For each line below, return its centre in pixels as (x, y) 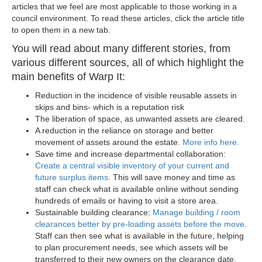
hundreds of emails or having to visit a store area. (128, 201)
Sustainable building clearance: (94, 212)
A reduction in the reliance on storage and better (124, 130)
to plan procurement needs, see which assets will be (132, 247)
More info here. (211, 142)
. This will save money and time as (172, 177)
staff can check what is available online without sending (137, 189)
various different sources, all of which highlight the (128, 63)
